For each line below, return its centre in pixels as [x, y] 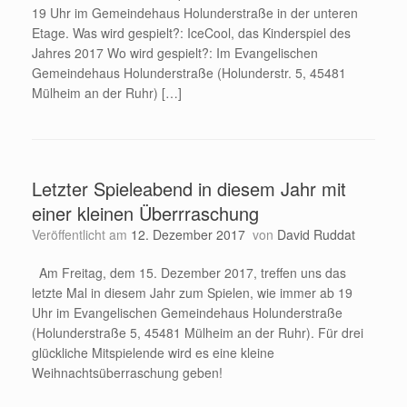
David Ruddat [316, 235]
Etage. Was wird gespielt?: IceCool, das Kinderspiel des [191, 33]
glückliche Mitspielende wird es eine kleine [153, 353]
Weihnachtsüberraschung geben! [131, 373]
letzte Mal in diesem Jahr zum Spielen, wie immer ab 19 [192, 293]
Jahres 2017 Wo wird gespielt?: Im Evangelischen [175, 53]
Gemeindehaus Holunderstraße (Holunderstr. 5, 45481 [189, 73]
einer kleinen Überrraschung [145, 213]
